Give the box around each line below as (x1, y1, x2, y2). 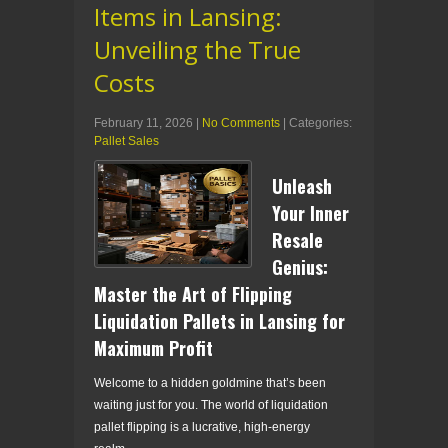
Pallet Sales (94, 133, 159, 148)
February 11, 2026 (94, 115, 193, 130)
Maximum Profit (94, 334, 213, 361)
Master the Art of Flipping (94, 280, 292, 307)
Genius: (272, 253, 328, 280)
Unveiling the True (94, 32, 301, 66)
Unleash (272, 172, 332, 199)
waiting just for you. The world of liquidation (94, 397, 328, 412)
